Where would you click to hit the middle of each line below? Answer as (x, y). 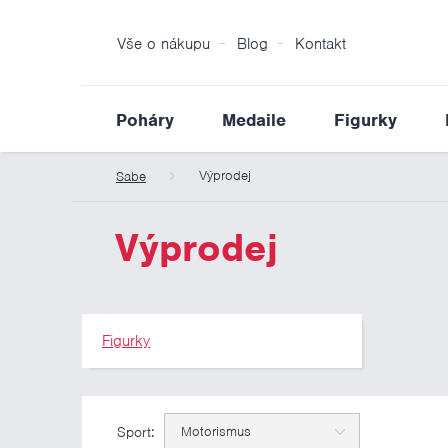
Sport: (135, 432)
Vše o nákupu (163, 44)
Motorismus (216, 431)
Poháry (145, 120)
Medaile (254, 120)
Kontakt (320, 44)
